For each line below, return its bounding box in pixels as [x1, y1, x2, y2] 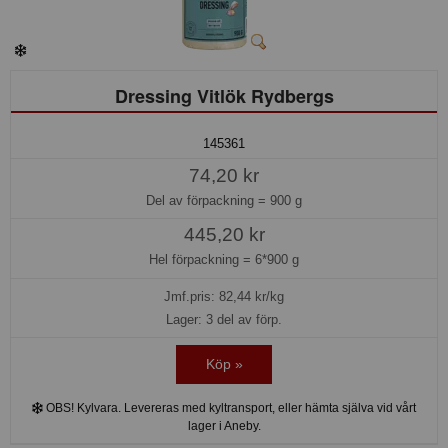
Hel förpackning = [149, 252, 255, 268]
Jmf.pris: [164, 289, 219, 305]
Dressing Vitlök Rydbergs [114, 82, 334, 109]
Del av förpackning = [146, 192, 270, 208]
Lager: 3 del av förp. [166, 312, 282, 328]
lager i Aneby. [187, 418, 261, 433]
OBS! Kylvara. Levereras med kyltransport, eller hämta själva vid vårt [43, 400, 416, 415]
